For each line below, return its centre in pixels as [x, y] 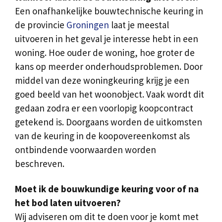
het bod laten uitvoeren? [68, 203]
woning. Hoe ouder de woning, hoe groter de [105, 53]
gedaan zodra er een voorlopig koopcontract [104, 108]
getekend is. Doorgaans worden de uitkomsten [109, 122]
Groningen [88, 25]
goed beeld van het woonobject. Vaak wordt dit [110, 94]
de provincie [41, 25]
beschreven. [40, 164]
